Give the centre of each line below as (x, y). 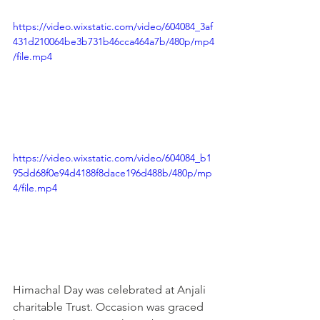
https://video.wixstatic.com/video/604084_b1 (112, 157)
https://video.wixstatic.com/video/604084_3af (113, 26)
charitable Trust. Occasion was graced (110, 307)
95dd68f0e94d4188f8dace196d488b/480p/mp (112, 172)
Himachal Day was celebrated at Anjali (111, 290)
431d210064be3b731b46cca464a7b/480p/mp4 (114, 41)
